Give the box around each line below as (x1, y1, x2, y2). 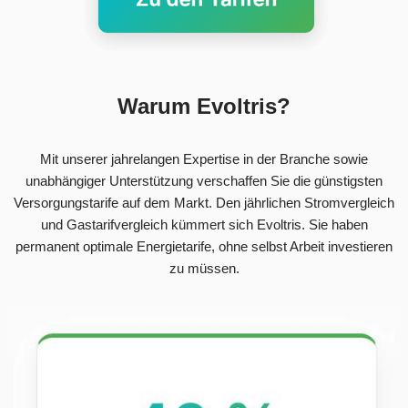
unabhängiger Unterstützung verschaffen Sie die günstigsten (25, 172, 382, 189)
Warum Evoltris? (117, 93, 291, 118)
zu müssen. (168, 260, 240, 276)
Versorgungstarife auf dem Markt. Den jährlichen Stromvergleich (14, 194, 394, 210)
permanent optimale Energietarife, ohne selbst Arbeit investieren (15, 238, 393, 254)
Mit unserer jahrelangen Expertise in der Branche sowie (40, 150, 368, 167)
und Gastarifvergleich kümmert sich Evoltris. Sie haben (40, 216, 368, 232)
